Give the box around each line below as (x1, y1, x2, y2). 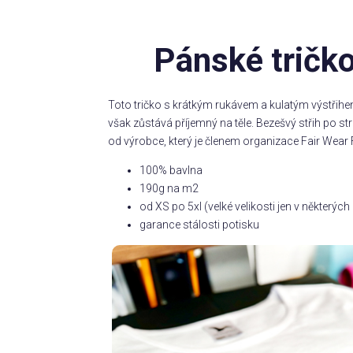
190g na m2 (139, 182, 199, 195)
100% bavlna (139, 164, 203, 177)
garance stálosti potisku (139, 218, 259, 232)
